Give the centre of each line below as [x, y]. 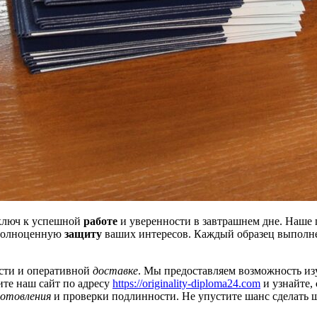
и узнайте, [288, 283]
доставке [115, 270]
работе [100, 221]
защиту [83, 234]
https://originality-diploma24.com [186, 283]
